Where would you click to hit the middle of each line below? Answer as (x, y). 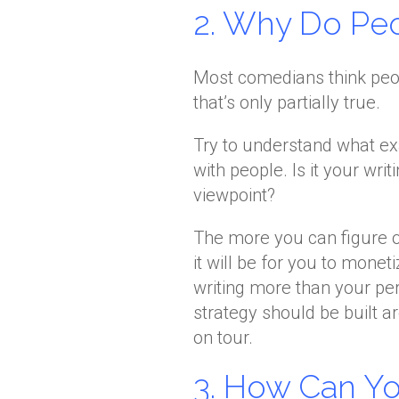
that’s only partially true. (287, 102)
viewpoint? (234, 195)
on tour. (223, 338)
